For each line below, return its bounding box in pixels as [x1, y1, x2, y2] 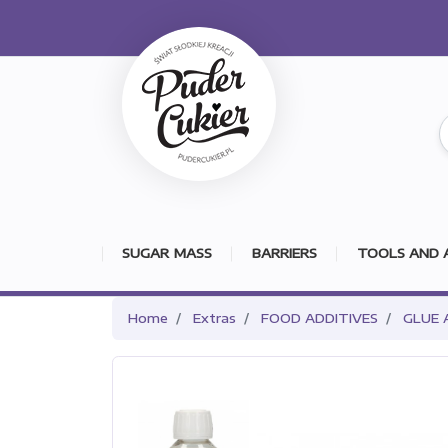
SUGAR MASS [122, 245, 212, 261]
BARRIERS [252, 245, 317, 261]
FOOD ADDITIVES [261, 310, 378, 326]
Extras [193, 310, 236, 326]
